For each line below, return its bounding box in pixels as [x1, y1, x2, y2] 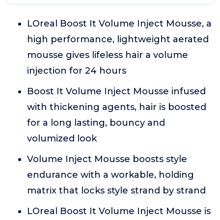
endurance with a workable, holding [27, 169, 194, 181]
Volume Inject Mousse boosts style [27, 154, 187, 165]
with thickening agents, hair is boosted [27, 102, 206, 113]
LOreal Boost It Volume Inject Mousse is [27, 206, 211, 217]
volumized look [27, 133, 97, 144]
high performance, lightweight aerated [27, 34, 209, 45]
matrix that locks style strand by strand [27, 185, 206, 196]
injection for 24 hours [27, 65, 126, 77]
